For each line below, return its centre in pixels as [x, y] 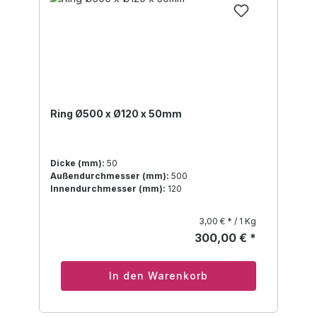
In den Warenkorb [158, 276]
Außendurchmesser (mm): [110, 176]
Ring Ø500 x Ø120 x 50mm [116, 114]
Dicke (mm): [77, 163]
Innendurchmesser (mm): [108, 189]
